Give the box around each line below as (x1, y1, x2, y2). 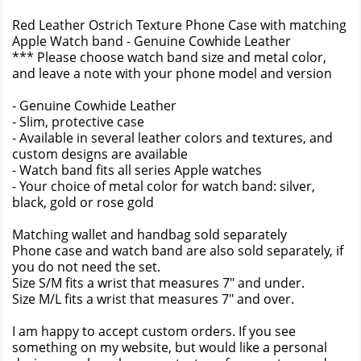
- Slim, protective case (12, 113, 144, 131)
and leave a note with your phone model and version (12, 64, 332, 83)
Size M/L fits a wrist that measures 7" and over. (12, 290, 294, 309)
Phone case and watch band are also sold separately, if (12, 242, 343, 260)
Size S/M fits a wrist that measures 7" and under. (12, 274, 305, 293)
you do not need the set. (12, 258, 160, 276)
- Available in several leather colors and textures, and (12, 129, 333, 147)
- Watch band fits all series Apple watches (12, 161, 262, 180)
